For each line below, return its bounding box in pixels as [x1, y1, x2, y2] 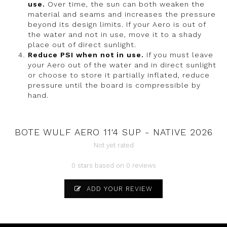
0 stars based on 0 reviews [71, 162, 156, 170]
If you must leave [144, 51, 213, 59]
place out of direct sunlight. [28, 41, 136, 49]
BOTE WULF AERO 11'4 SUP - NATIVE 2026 [14, 127, 213, 138]
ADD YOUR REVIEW [84, 185, 153, 193]
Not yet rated [93, 141, 134, 149]
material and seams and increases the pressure [28, 10, 216, 19]
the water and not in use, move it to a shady [28, 30, 202, 39]
